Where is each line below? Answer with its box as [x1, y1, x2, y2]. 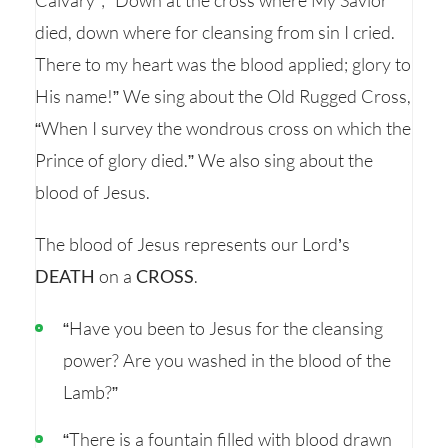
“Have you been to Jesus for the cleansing [63, 317, 383, 339]
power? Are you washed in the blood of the [63, 349, 391, 371]
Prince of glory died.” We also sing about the [35, 149, 373, 171]
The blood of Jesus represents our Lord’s [35, 233, 350, 255]
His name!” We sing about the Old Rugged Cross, [35, 85, 411, 107]
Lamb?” [63, 381, 118, 403]
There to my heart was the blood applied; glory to [35, 53, 411, 75]
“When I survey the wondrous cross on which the [35, 117, 411, 139]
